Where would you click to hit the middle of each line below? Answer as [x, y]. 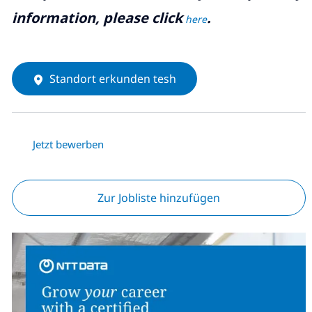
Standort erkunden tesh [112, 79]
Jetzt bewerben [68, 145]
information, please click [97, 18]
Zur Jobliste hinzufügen [158, 198]
